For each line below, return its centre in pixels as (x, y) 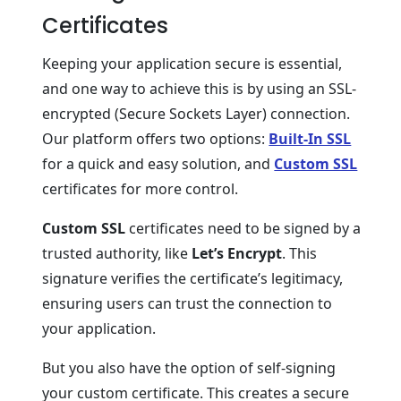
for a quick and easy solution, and (158, 164)
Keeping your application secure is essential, (192, 64)
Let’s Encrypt (237, 253)
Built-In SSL (310, 139)
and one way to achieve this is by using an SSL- (200, 89)
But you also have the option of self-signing (189, 368)
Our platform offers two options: (156, 139)
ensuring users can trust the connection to (188, 303)
